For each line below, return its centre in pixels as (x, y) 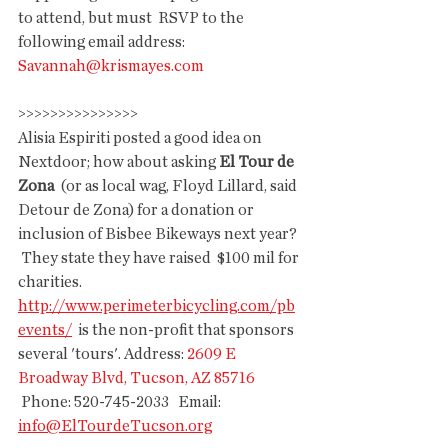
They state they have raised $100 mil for (160, 258)
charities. (51, 282)
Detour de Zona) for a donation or (139, 210)
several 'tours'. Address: (102, 354)
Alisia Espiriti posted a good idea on (141, 138)
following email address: (104, 42)
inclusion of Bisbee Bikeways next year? (159, 234)
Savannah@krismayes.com (111, 66)
